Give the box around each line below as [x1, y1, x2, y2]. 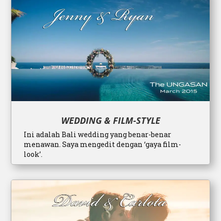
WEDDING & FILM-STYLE [61, 114, 160, 127]
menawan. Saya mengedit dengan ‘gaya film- [24, 140, 182, 149]
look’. [24, 149, 43, 159]
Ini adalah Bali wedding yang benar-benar [24, 130, 172, 140]
